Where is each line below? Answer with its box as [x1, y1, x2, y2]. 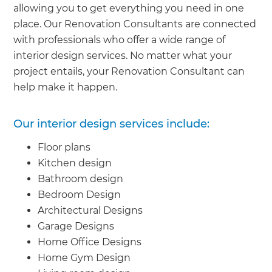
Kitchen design [38, 157, 112, 169]
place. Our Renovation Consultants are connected [13, 18, 257, 30]
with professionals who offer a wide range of [13, 33, 226, 46]
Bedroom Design [38, 188, 121, 200]
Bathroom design [38, 172, 124, 185]
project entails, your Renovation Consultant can [13, 65, 245, 77]
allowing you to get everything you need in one [13, 2, 245, 14]
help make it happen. [13, 81, 118, 93]
